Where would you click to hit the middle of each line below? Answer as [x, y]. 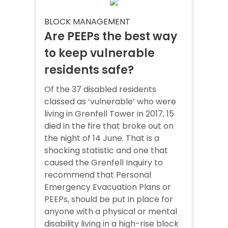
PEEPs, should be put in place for [109, 199]
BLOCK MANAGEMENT [87, 22]
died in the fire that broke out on [109, 126]
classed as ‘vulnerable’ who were [110, 102]
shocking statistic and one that [106, 151]
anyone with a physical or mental [111, 212]
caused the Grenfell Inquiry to [104, 163]
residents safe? [89, 70]
